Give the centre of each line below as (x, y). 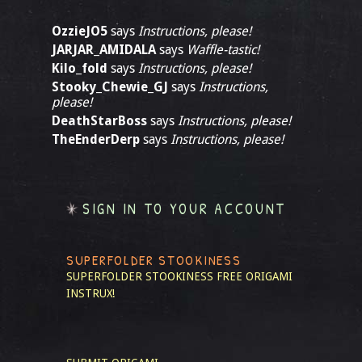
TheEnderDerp (96, 139)
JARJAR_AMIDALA (104, 50)
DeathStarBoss (99, 121)
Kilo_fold (80, 68)
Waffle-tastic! (223, 50)
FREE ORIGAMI (255, 276)
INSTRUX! (90, 293)
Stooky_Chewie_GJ (110, 87)
